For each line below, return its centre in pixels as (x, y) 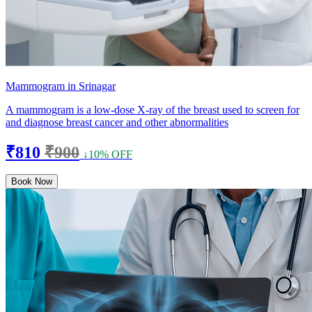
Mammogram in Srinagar (61, 86)
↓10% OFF (108, 154)
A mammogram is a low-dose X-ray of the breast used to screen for (153, 109)
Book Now (32, 181)
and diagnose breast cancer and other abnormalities (117, 122)
